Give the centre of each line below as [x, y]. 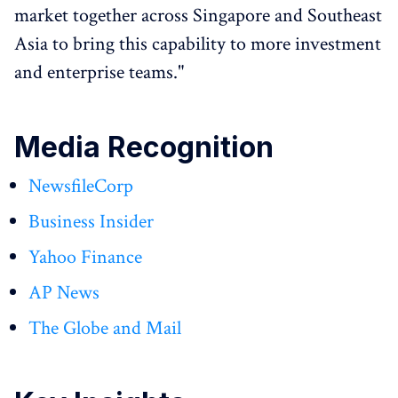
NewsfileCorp [81, 186]
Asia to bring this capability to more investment [198, 44]
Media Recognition [144, 147]
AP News [64, 293]
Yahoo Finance [85, 257]
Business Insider [91, 222]
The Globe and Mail [105, 328]
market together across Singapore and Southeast [198, 16]
